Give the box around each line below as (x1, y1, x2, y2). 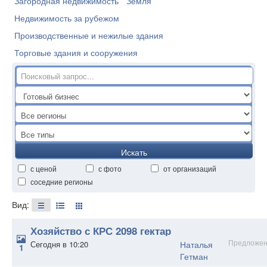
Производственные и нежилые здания (14, 29, 163, 41)
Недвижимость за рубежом (14, 12, 119, 24)
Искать (121, 146, 147, 158)
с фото (98, 163, 122, 173)
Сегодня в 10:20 (30, 238, 88, 250)
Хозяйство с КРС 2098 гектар (30, 223, 171, 238)
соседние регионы (30, 176, 93, 187)
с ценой (30, 163, 57, 173)
